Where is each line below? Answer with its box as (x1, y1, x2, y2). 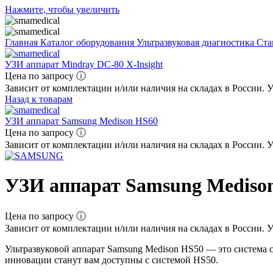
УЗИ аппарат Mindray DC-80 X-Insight (5, 59, 163, 69)
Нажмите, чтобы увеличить (5, 4, 119, 15)
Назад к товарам (5, 94, 73, 104)
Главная (5, 37, 40, 48)
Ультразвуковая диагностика (136, 37, 257, 48)
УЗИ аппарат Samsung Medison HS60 (5, 116, 158, 126)
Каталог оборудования (40, 37, 136, 48)
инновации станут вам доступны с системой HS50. (5, 254, 218, 265)
